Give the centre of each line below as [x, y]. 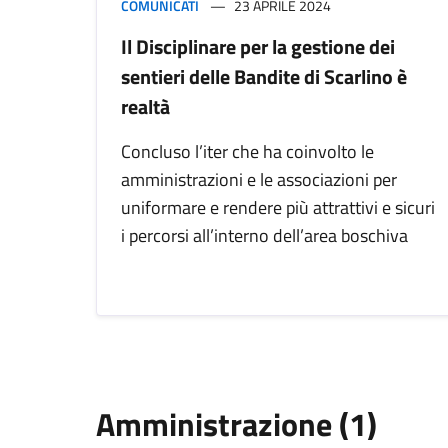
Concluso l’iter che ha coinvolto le [247, 152]
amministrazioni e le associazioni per [259, 180]
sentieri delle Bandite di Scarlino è [264, 77]
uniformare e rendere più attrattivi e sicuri [278, 208]
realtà [145, 107]
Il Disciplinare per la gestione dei [258, 47]
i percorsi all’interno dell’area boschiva [266, 236]
